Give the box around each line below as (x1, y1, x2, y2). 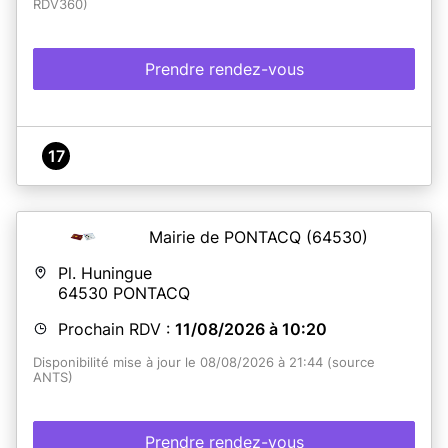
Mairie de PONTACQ (149, 226, 306, 247)
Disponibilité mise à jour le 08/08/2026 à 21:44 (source (33, 354, 375, 370)
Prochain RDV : (58, 318, 175, 339)
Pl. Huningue (58, 262, 152, 283)
